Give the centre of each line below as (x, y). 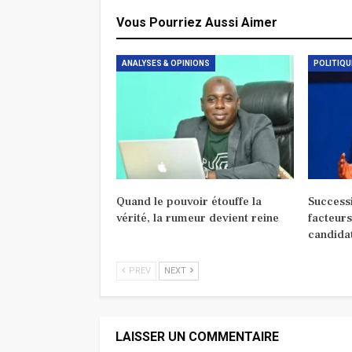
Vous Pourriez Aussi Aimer (197, 22)
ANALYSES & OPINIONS (166, 63)
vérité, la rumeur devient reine (198, 218)
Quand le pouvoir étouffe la (189, 201)
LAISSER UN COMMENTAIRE (197, 336)
